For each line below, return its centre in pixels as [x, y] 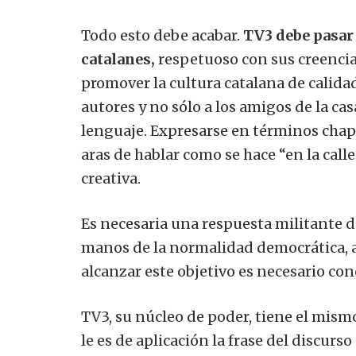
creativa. [111, 178]
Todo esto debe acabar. [162, 35]
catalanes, [118, 59]
